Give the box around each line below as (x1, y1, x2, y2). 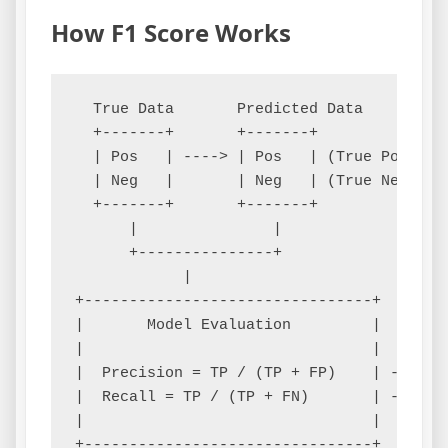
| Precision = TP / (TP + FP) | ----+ (75, 365, 435, 383)
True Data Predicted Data (75, 101, 363, 119)
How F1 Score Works (51, 16, 291, 50)
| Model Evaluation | (75, 317, 381, 335)
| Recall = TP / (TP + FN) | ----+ (75, 389, 435, 407)
